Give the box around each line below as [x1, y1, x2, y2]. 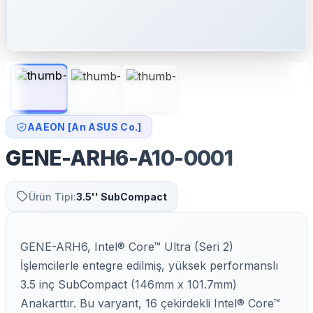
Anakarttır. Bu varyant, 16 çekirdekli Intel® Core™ [20, 296, 280, 311]
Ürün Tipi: [29, 190, 76, 203]
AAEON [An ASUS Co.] [27, 121, 142, 133]
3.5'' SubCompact [76, 190, 167, 203]
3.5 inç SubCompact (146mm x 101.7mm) [20, 277, 237, 292]
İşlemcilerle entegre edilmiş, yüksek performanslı [20, 259, 278, 273]
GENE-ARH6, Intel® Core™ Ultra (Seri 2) [20, 240, 233, 254]
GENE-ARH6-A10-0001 [6, 145, 233, 171]
